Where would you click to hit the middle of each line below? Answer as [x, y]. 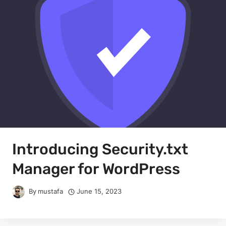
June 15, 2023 [99, 192]
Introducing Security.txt [100, 150]
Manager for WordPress [96, 169]
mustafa [51, 192]
